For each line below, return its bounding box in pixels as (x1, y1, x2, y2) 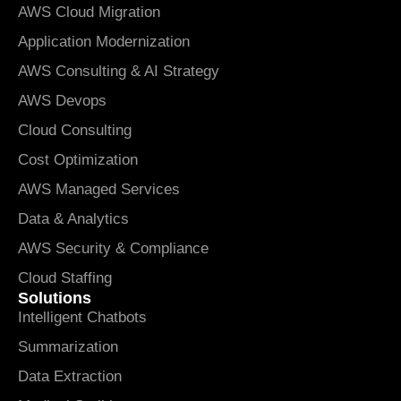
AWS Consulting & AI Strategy (18, 62, 219, 80)
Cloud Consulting (18, 121, 132, 139)
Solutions (18, 288, 91, 307)
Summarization (18, 337, 118, 355)
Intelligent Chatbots (18, 308, 147, 326)
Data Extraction (18, 367, 122, 385)
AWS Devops (18, 91, 107, 109)
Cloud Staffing (18, 269, 112, 286)
